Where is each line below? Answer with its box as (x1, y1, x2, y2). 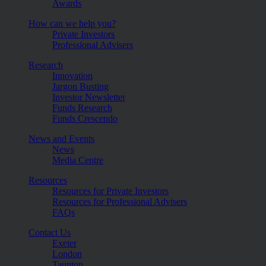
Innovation (52, 70, 93, 81)
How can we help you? (28, 18, 116, 28)
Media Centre (52, 154, 103, 165)
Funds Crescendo (52, 113, 118, 123)
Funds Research (52, 102, 112, 113)
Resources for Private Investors (52, 185, 169, 196)
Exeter (52, 237, 77, 248)
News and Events (28, 133, 94, 144)
